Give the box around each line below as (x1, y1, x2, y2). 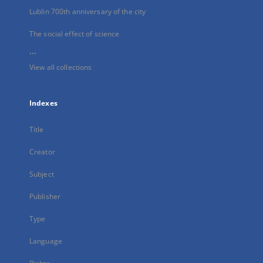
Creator (29, 147, 55, 157)
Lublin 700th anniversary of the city (29, 6, 146, 16)
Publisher (29, 191, 61, 201)
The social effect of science (29, 29, 120, 39)
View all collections (29, 62, 92, 72)
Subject (29, 169, 54, 179)
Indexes (29, 98, 58, 108)
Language (29, 236, 62, 246)
